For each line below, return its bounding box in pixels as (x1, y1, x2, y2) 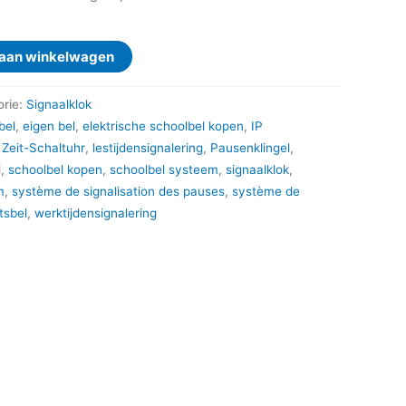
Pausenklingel (210, 140, 290, 155)
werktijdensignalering (34, 205, 157, 220)
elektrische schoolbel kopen (82, 118, 244, 133)
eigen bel (23, 118, 75, 133)
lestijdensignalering (92, 140, 203, 155)
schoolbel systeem (110, 161, 218, 177)
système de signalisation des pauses (12, 183, 225, 198)
